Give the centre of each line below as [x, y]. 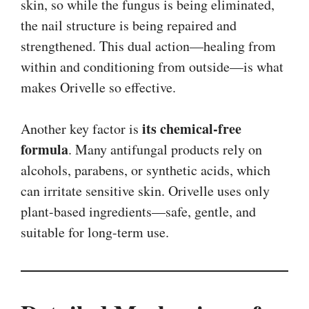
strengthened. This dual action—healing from [148, 46]
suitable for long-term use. [95, 232]
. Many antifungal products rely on [165, 149]
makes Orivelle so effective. [98, 87]
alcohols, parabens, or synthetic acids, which [146, 170]
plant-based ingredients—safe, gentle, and [138, 211]
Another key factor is [81, 128]
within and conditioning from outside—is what [152, 66]
